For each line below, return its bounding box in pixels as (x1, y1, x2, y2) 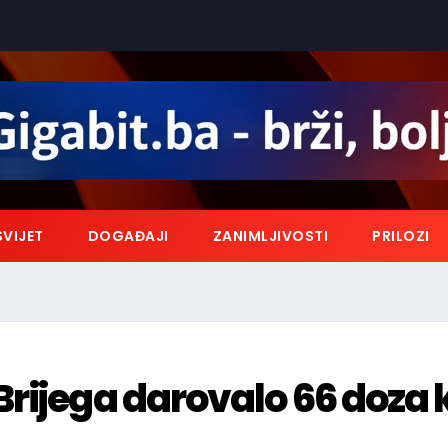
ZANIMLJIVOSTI (212, 226, 328, 246)
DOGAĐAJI (87, 226, 169, 246)
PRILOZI (372, 226, 430, 246)
